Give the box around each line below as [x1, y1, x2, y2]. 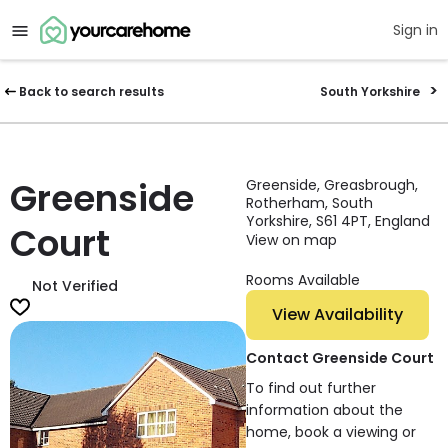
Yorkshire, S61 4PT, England [246, 211, 431, 231]
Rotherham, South [246, 193, 374, 213]
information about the [246, 400, 404, 421]
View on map [246, 230, 338, 250]
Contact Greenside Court [246, 348, 435, 369]
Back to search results [18, 83, 164, 100]
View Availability [314, 303, 404, 327]
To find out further [246, 378, 377, 399]
